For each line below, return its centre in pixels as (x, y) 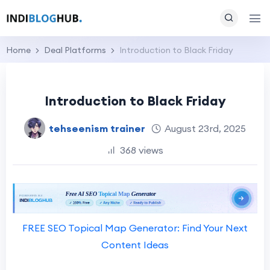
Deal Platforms (75, 50)
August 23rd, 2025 (205, 128)
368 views (142, 150)
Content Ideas (135, 245)
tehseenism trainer (97, 128)
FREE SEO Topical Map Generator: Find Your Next (135, 228)
